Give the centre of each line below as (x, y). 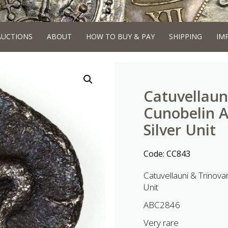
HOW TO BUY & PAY (120, 36)
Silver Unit (180, 130)
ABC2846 (162, 205)
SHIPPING (185, 36)
